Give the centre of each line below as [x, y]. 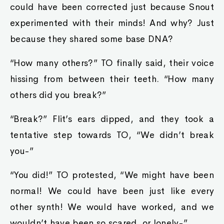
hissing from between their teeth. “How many [112, 79]
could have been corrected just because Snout [112, 7]
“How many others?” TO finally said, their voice [112, 63]
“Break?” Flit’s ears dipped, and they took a [112, 119]
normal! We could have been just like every [112, 191]
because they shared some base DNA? [92, 39]
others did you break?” [58, 95]
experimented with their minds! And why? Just [112, 23]
